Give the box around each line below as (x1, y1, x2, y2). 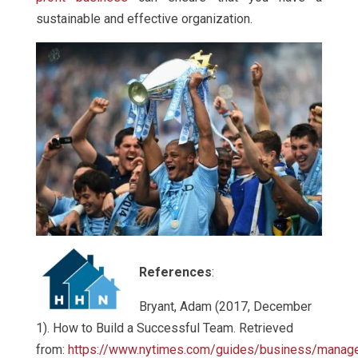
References (138, 265, 212, 280)
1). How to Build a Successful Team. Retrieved (35, 320, 293, 336)
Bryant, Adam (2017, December (138, 299, 312, 315)
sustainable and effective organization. (35, 11, 253, 27)
